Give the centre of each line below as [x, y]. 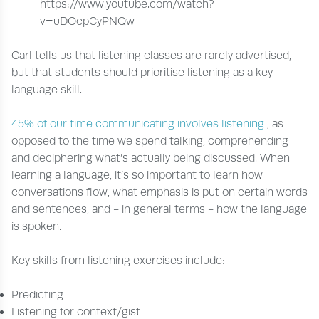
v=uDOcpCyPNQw [87, 21]
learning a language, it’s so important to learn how [137, 175]
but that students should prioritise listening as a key [142, 72]
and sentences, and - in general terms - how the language [159, 209]
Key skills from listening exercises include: [120, 260]
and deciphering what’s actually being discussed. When [151, 158]
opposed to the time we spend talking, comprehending [150, 141]
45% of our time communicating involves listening [139, 124]
